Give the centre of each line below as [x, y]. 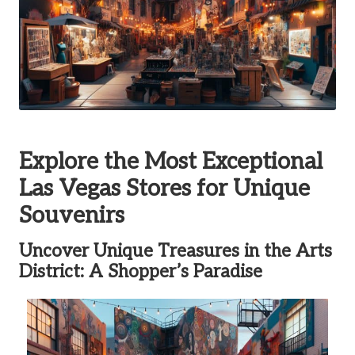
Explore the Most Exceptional [171, 161]
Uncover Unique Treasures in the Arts [176, 251]
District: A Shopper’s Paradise [141, 272]
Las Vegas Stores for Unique [164, 188]
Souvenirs [72, 215]
